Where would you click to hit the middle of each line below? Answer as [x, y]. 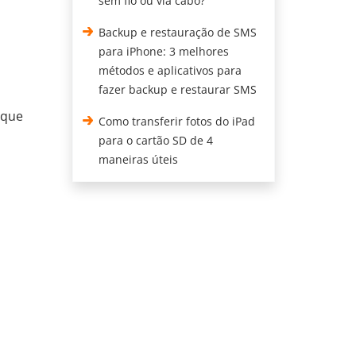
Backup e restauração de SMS [178, 32]
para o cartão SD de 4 [156, 140]
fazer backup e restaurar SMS [178, 89]
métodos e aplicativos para [170, 70]
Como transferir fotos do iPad [177, 121]
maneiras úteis [139, 159]
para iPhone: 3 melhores [164, 51]
